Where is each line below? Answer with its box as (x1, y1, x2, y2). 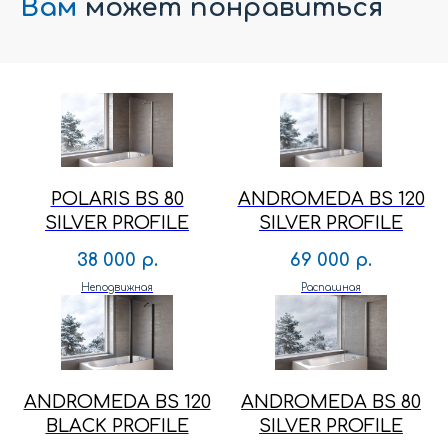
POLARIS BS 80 (50, 189, 184, 210)
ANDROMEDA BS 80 (241, 391, 421, 412)
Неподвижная (81, 282, 153, 294)
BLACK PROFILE (45, 415, 189, 436)
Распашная (301, 282, 361, 294)
